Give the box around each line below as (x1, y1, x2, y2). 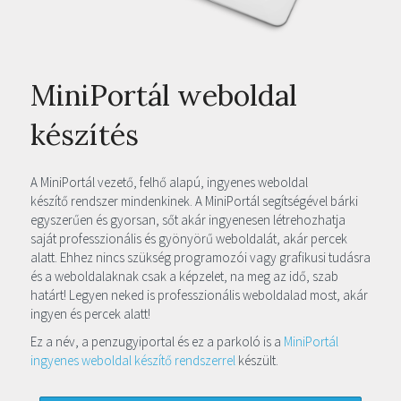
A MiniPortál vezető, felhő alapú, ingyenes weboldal (30, 173, 308, 191)
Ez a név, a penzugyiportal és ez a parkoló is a (30, 332, 284, 350)
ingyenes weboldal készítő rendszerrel (30, 351, 238, 369)
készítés (30, 115, 139, 153)
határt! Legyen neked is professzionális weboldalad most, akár (30, 286, 368, 303)
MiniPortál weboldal (30, 76, 297, 114)
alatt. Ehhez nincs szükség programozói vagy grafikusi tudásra (30, 248, 371, 266)
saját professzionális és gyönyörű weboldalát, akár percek (30, 229, 347, 247)
